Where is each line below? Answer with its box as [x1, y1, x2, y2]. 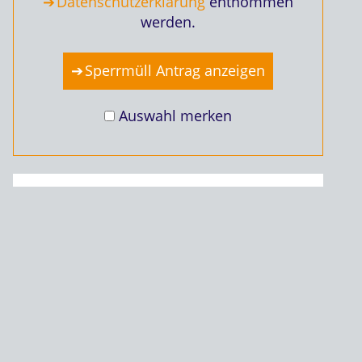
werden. [141, 12, 196, 32]
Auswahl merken [119, 106, 232, 126]
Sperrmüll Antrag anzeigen [85, 61, 265, 81]
